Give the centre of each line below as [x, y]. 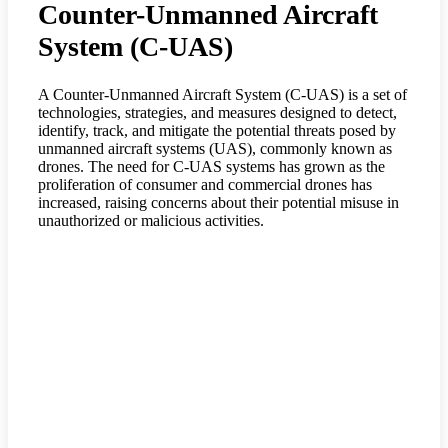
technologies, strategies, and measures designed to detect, [217, 112]
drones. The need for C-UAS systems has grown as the [211, 166]
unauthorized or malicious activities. [151, 220]
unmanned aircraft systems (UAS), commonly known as [215, 148]
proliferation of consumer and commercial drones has [205, 184]
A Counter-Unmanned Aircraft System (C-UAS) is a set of [222, 94]
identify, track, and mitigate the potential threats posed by [217, 130]
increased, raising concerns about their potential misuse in [218, 202]
